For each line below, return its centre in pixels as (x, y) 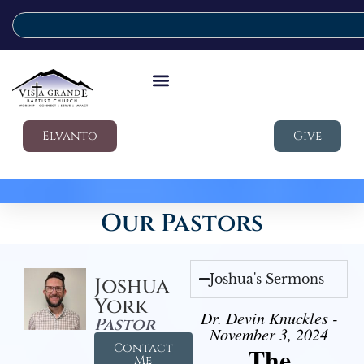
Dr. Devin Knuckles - (269, 318)
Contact (143, 348)
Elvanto (70, 136)
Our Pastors (182, 223)
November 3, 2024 (269, 334)
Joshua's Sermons (267, 279)
